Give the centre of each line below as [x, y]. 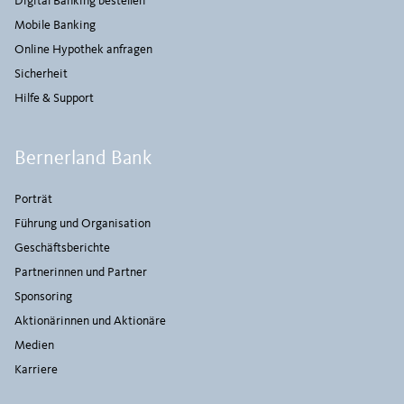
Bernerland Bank [83, 159]
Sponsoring [43, 297]
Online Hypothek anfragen [83, 50]
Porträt [33, 199]
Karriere [36, 370]
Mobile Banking [55, 25]
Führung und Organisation [83, 224]
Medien [34, 345]
